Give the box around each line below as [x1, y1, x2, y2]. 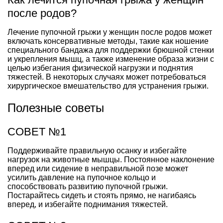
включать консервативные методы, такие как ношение [7, 36, 209, 45]
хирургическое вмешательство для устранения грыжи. [7, 81, 209, 90]
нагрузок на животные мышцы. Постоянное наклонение [7, 155, 215, 164]
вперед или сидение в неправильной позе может [7, 164, 188, 173]
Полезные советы [7, 101, 104, 114]
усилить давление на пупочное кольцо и [7, 173, 156, 182]
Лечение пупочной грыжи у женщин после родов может [7, 27, 212, 36]
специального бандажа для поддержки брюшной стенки [7, 45, 214, 54]
